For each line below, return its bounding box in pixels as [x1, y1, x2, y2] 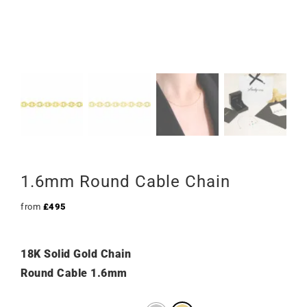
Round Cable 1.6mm [21, 267, 127, 280]
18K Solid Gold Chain [21, 247, 131, 260]
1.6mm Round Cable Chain [21, 172, 230, 191]
